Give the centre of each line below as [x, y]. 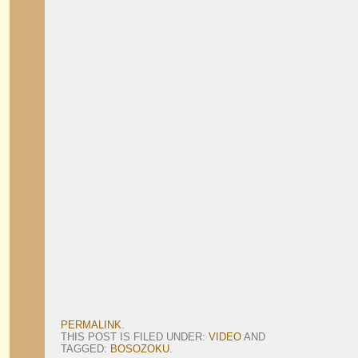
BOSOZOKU [140, 349]
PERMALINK [91, 325]
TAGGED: [86, 349]
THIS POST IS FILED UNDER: [135, 337]
